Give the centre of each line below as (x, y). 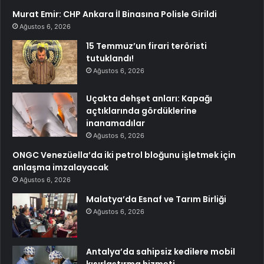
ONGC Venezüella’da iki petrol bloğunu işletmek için (124, 155)
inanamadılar (115, 123)
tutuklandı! (110, 59)
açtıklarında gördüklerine (141, 111)
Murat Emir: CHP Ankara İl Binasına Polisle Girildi (115, 14)
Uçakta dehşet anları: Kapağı (149, 99)
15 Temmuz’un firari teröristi (146, 46)
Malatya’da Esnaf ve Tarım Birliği (156, 199)
